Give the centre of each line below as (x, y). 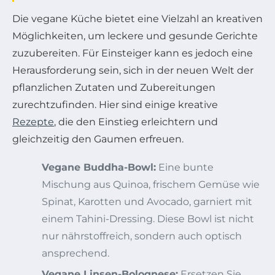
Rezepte (33, 122)
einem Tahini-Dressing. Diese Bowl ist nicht (148, 219)
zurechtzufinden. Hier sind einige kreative (115, 104)
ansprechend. (76, 253)
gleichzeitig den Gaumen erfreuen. (98, 139)
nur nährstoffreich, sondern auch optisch (142, 236)
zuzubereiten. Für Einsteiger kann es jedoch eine (133, 53)
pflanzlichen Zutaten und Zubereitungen (114, 87)
